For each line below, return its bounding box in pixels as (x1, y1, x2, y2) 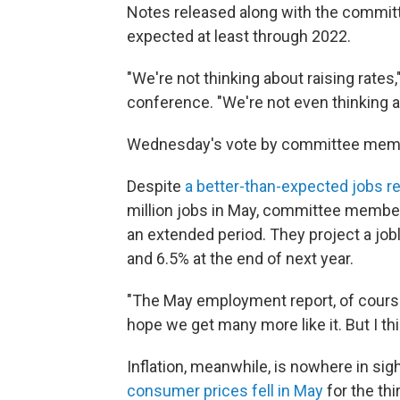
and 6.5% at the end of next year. (127, 249, 354, 268)
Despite (127, 177, 181, 196)
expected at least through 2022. (127, 27, 351, 46)
